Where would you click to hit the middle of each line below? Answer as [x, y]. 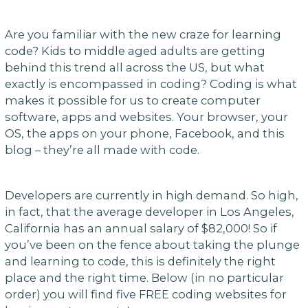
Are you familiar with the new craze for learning [143, 35]
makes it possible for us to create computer [132, 101]
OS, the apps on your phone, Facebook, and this [144, 134]
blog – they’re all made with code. [102, 150]
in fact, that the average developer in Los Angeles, [149, 211]
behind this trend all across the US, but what [134, 68]
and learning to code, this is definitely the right [140, 261]
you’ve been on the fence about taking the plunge [152, 244]
